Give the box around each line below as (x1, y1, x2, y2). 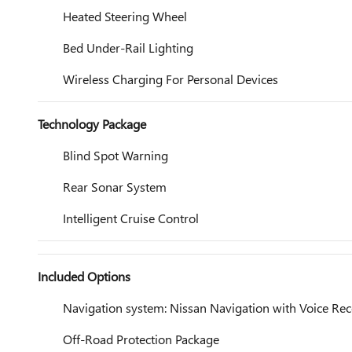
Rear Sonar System (63, 178, 167, 195)
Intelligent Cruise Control (63, 210, 199, 226)
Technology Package (38, 115, 146, 132)
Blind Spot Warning (63, 147, 168, 163)
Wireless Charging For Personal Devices (63, 71, 278, 87)
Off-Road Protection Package (63, 331, 219, 347)
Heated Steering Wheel (63, 8, 187, 24)
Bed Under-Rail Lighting (63, 39, 193, 56)
